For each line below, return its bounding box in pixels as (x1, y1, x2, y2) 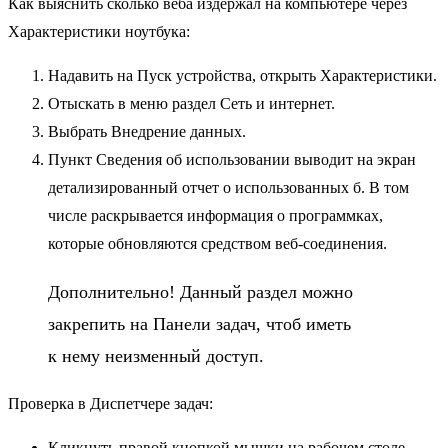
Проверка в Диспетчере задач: (8, 394, 213, 412)
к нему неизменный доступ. (48, 345, 264, 366)
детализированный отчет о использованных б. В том (48, 178, 409, 196)
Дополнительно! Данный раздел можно (48, 281, 353, 302)
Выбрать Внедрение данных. (48, 122, 246, 140)
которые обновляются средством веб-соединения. (48, 234, 387, 252)
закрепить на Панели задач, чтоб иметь (48, 313, 351, 334)
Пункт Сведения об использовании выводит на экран (48, 150, 416, 168)
